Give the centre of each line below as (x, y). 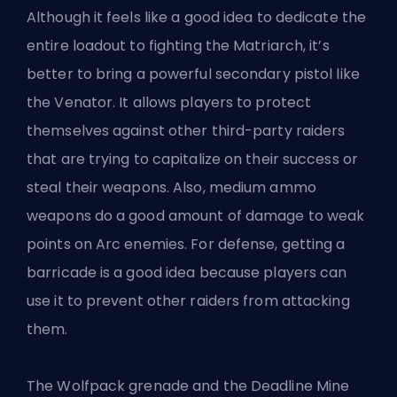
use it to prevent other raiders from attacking (188, 300)
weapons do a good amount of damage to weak (196, 215)
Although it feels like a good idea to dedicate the (197, 17)
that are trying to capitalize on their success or (192, 159)
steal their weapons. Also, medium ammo (171, 187)
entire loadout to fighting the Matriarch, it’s (178, 45)
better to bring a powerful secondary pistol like (193, 74)
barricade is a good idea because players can (187, 272)
